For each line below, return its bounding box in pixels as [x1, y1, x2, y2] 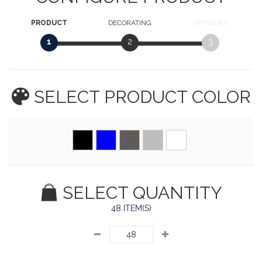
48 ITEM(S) [111, 204, 151, 213]
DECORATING [108, 19, 151, 27]
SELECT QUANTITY [57, 182, 222, 203]
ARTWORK [192, 19, 228, 27]
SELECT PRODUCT [29, 87, 192, 107]
